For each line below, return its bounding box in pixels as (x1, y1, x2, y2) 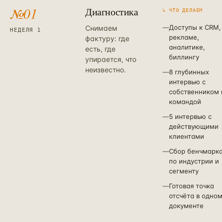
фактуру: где (85, 34, 129, 43)
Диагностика (85, 5, 138, 18)
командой (168, 98, 201, 106)
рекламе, (168, 33, 199, 41)
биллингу (168, 53, 199, 61)
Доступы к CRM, (168, 23, 221, 31)
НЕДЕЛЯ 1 (10, 27, 42, 33)
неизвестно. (85, 65, 126, 74)
